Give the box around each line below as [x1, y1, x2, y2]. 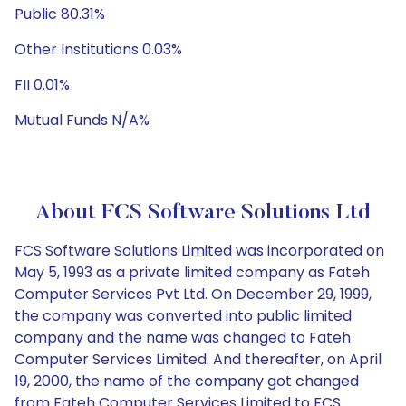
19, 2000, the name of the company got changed [14, 371, 359, 391]
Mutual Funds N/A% [14, 110, 150, 130]
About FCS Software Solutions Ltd [35, 202, 371, 224]
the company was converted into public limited [14, 305, 352, 326]
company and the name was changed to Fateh [14, 327, 351, 348]
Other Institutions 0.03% [14, 39, 182, 60]
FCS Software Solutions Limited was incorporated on [14, 240, 384, 261]
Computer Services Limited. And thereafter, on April [14, 349, 382, 370]
